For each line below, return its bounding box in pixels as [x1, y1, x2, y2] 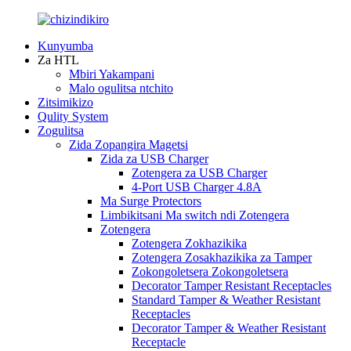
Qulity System [38, 110, 108, 123]
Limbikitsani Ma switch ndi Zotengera [100, 208, 289, 222]
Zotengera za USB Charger [132, 166, 267, 179]
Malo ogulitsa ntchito [69, 81, 173, 95]
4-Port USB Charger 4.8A [132, 180, 262, 194]
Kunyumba [38, 39, 93, 52]
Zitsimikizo [38, 96, 93, 109]
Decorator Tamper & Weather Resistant [132, 321, 326, 335]
